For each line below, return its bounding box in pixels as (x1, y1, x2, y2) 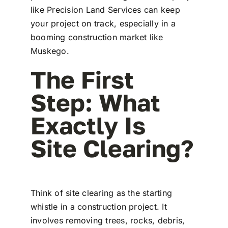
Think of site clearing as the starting (30, 187, 173, 198)
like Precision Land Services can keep (30, 5, 180, 15)
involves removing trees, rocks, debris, (30, 215, 185, 225)
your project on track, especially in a (30, 18, 176, 28)
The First (30, 65, 134, 94)
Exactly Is (30, 111, 146, 139)
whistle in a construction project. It (30, 201, 167, 212)
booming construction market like (30, 32, 163, 42)
